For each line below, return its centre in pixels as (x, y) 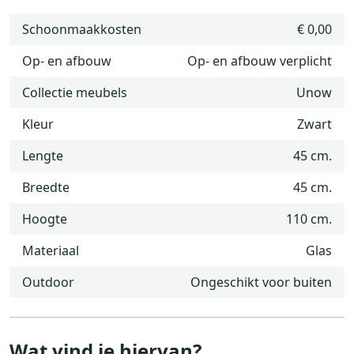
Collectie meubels (75, 92)
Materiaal (51, 250)
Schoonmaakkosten (82, 29)
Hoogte (45, 218)
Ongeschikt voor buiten (261, 282)
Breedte (46, 187)
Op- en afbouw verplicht (260, 60)
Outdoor (48, 282)
